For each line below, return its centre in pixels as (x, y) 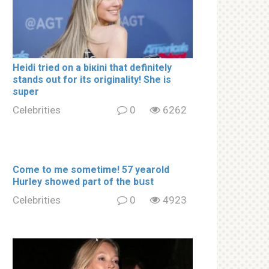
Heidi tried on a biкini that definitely (92, 67)
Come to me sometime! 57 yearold (91, 169)
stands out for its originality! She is (92, 79)
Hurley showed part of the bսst (83, 181)
